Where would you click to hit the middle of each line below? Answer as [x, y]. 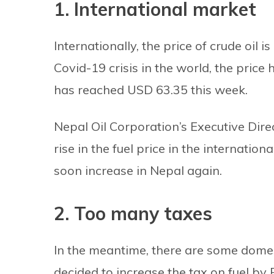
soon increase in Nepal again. [138, 170]
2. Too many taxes [133, 213]
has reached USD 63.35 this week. [151, 89]
